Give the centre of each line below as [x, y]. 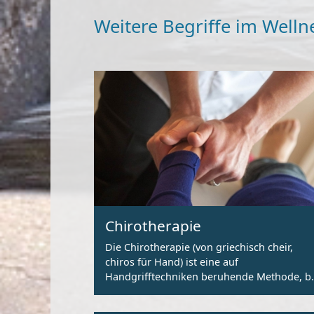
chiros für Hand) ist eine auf [172, 261]
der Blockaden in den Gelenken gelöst [196, 291]
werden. [124, 306]
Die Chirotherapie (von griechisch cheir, [199, 247]
